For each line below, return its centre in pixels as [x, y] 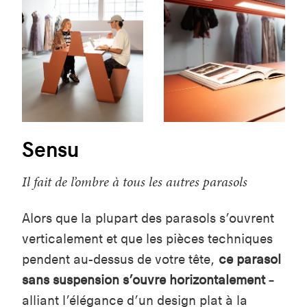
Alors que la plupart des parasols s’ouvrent [148, 218]
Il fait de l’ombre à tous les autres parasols [135, 181]
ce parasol [250, 259]
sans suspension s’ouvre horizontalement [144, 280]
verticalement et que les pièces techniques [147, 238]
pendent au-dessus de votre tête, [120, 259]
